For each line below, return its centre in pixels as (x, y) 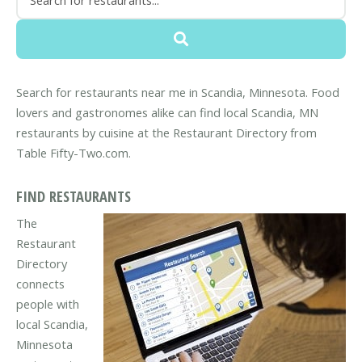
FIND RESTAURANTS (74, 196)
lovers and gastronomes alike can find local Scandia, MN (167, 113)
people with (48, 303)
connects (40, 283)
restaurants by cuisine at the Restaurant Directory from (166, 133)
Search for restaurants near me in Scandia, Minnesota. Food (178, 93)
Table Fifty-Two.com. (74, 153)
